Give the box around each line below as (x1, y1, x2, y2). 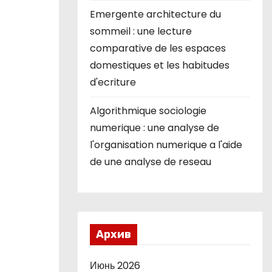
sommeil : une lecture (90, 24, 192, 38)
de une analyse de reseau (90, 155, 211, 169)
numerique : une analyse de (90, 121, 219, 135)
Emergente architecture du (90, 7, 221, 21)
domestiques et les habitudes (90, 58, 229, 72)
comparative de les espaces (90, 41, 226, 55)
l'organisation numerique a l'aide (90, 138, 242, 152)
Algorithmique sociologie (90, 104, 206, 118)
